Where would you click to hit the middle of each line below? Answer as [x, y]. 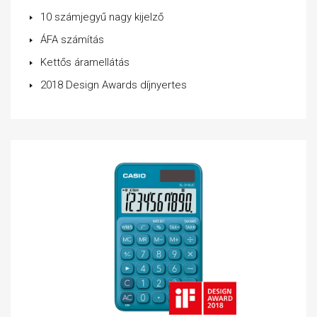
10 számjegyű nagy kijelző [102, 17]
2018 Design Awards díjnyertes [114, 85]
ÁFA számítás [72, 40]
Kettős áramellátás [85, 62]
